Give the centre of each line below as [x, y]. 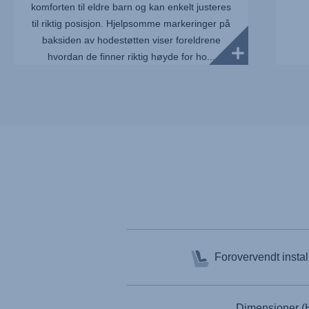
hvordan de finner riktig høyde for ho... [131, 56]
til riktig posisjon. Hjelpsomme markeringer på [131, 23]
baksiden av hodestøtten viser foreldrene [131, 40]
